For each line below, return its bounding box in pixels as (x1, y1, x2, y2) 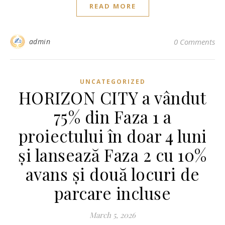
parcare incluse (54, 182, 171, 204)
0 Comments (174, 37, 215, 47)
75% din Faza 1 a (53, 105, 172, 128)
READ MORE (89, 2, 136, 11)
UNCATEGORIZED (79, 77, 146, 86)
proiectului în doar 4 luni (18, 125, 207, 147)
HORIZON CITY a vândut (18, 86, 207, 108)
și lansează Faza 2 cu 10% (18, 144, 207, 166)
